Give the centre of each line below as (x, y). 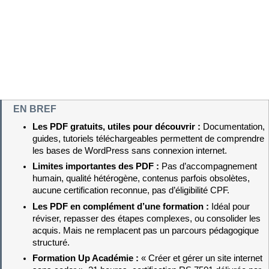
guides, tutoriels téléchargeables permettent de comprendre (148, 139)
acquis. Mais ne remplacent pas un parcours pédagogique (145, 230)
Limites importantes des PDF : (97, 167)
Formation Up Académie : (86, 258)
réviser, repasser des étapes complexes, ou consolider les (146, 218)
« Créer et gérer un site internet (201, 258)
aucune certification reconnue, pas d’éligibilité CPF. (131, 191)
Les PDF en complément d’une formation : (122, 206)
